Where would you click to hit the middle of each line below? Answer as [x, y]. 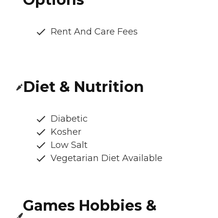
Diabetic [69, 119]
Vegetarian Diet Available [107, 158]
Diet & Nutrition [84, 87]
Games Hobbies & [90, 206]
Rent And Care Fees [94, 32]
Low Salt [69, 145]
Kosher [66, 132]
